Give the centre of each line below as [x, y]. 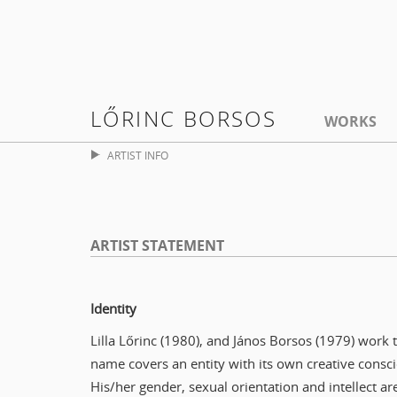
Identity [113, 309]
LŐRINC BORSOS [184, 119]
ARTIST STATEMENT [157, 246]
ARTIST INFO [137, 156]
